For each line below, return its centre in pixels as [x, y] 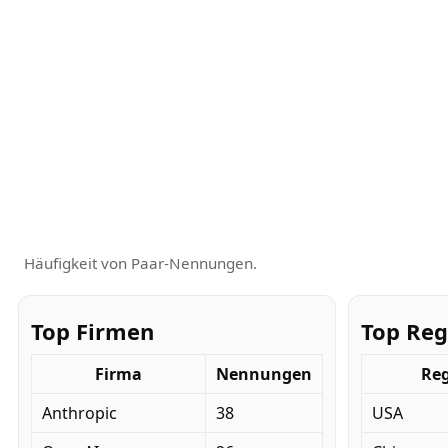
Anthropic [79, 412]
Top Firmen [92, 330]
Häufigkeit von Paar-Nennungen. [140, 262]
